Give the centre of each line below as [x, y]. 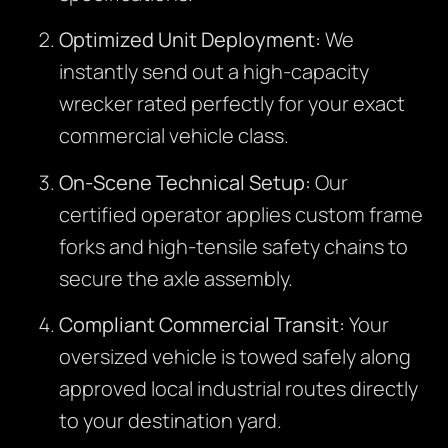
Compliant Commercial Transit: [201, 324]
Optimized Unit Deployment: [189, 40]
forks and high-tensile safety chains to [233, 246]
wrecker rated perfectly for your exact [231, 104]
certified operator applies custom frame [240, 214]
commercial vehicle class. [173, 136]
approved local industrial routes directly [238, 388]
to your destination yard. [170, 420]
